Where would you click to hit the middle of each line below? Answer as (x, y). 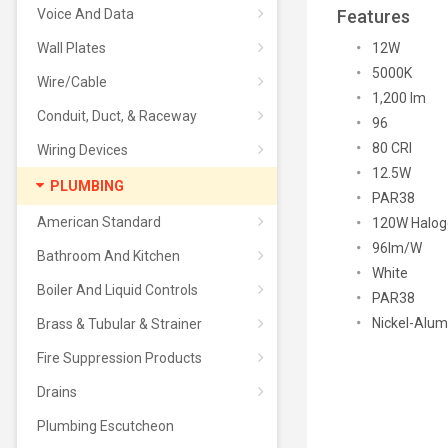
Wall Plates (71, 48)
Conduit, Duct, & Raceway (116, 116)
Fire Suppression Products (119, 358)
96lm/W (396, 248)
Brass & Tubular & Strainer (119, 324)
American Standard (98, 222)
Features (373, 16)
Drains (56, 392)
